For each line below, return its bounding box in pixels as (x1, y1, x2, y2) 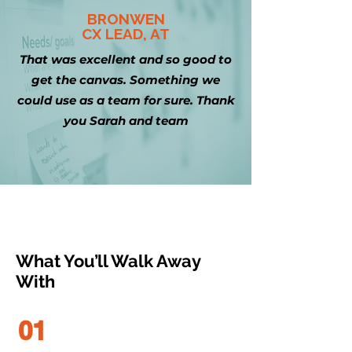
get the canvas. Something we (31, 72, 220, 87)
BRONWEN (86, 10, 165, 27)
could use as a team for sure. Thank (16, 93, 235, 108)
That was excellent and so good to (20, 52, 232, 67)
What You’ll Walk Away (16, 251, 200, 271)
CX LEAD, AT (82, 25, 170, 42)
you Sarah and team (63, 113, 189, 128)
